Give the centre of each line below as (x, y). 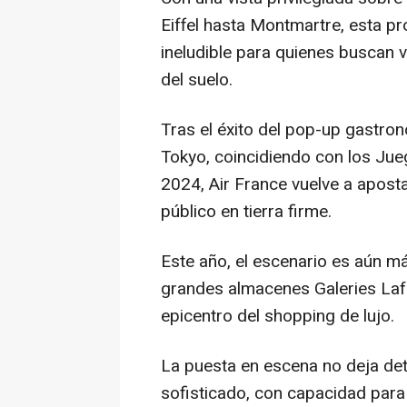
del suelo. (197, 80)
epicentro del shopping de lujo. (278, 317)
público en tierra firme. (246, 212)
